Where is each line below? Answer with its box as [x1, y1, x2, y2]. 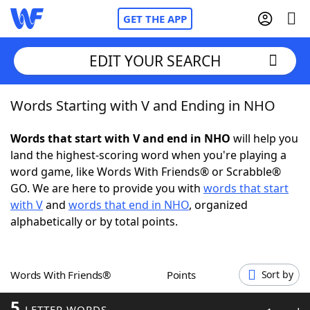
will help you [230, 131, 298, 146]
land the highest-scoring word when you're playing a [10, 147, 286, 163]
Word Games [38, 286, 109, 302]
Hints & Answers [144, 248, 230, 264]
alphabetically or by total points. [10, 214, 178, 229]
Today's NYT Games [38, 248, 144, 264]
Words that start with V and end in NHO [10, 131, 230, 146]
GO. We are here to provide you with [10, 181, 203, 196]
